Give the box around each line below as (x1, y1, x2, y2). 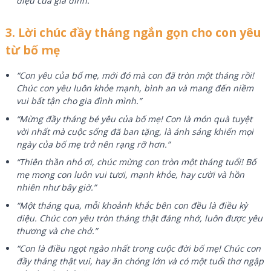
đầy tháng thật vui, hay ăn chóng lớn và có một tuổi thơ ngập (16, 255, 264, 267)
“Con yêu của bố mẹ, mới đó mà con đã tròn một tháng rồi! (16, 70, 255, 82)
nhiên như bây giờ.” (16, 181, 97, 194)
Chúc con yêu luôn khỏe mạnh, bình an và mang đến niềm (16, 82, 254, 94)
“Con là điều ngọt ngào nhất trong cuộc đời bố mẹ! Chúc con (16, 242, 261, 254)
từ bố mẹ (5, 41, 60, 58)
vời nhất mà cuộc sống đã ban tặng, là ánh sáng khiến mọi (16, 125, 254, 137)
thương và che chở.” (16, 224, 98, 237)
